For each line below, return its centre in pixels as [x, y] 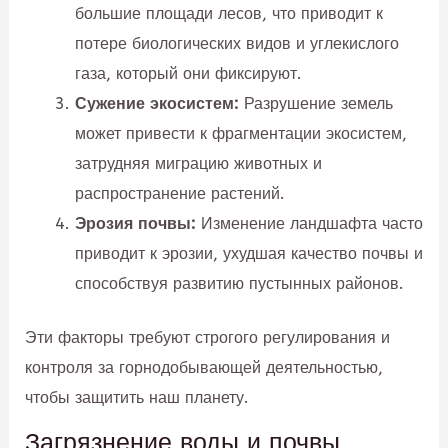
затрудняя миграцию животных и [198, 163]
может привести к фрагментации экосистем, [240, 133]
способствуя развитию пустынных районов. [239, 283]
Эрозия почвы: [135, 223]
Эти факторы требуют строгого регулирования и [208, 338]
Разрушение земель [315, 103]
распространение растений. [179, 193]
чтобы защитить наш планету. [137, 398]
